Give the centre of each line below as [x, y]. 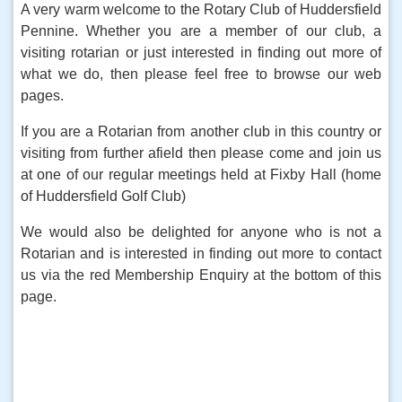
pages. [42, 96]
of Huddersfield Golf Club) [103, 196]
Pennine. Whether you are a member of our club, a [201, 31]
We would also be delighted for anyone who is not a [201, 232]
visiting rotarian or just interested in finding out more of [201, 52]
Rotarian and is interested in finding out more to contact [201, 253]
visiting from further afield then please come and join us [201, 153]
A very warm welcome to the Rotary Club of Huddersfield [201, 9]
